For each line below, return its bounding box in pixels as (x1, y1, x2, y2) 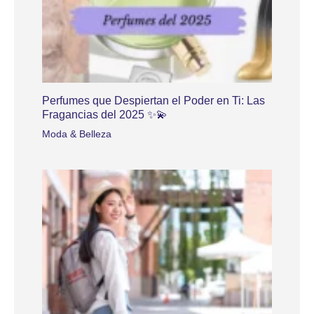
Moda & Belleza (42, 128, 111, 139)
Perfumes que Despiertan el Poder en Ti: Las (42, 94, 265, 107)
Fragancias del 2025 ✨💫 (42, 108, 168, 121)
